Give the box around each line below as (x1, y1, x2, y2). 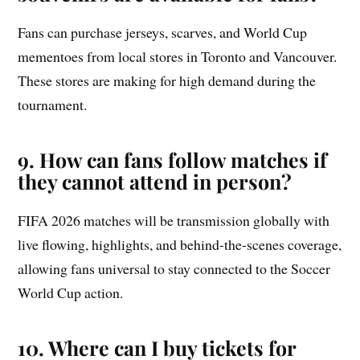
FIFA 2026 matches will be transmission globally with (18, 211, 330, 231)
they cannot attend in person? (18, 168, 292, 195)
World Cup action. (18, 283, 124, 303)
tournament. (18, 95, 88, 115)
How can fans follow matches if (39, 146, 328, 174)
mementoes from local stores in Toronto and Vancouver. (18, 47, 337, 67)
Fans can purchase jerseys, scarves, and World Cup (18, 22, 308, 43)
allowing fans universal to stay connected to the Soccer (18, 259, 331, 279)
